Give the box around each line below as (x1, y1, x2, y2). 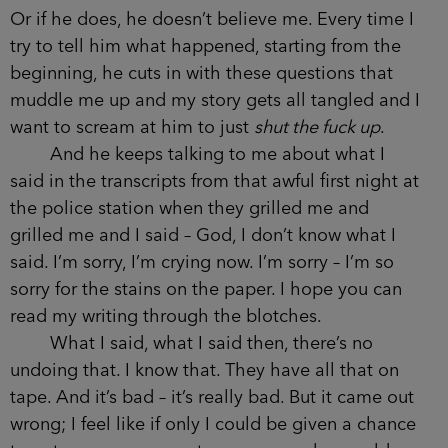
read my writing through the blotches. (10, 307, 322, 326)
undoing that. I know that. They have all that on (10, 361, 399, 380)
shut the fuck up (254, 118, 380, 137)
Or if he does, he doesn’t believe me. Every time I (10, 10, 414, 29)
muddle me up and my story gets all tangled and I (10, 91, 420, 110)
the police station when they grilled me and (10, 199, 369, 218)
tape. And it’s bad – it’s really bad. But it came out (10, 388, 414, 407)
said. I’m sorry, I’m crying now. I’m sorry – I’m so (10, 253, 394, 272)
